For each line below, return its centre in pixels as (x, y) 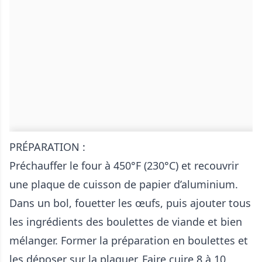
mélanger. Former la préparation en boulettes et (129, 241)
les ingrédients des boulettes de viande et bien (126, 222)
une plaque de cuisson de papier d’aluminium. (124, 185)
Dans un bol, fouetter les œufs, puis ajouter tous (130, 203)
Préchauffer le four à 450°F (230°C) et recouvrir (124, 166)
